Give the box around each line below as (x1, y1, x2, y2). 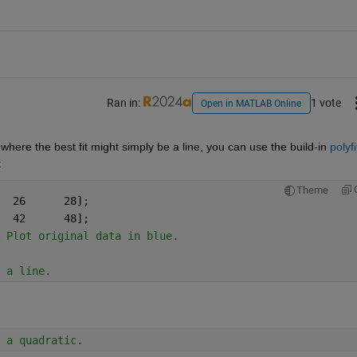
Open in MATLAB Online (201, 97, 302, 109)
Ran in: (106, 96, 143, 109)
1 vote (310, 96, 341, 109)
